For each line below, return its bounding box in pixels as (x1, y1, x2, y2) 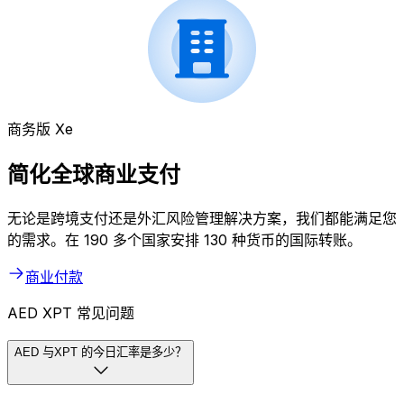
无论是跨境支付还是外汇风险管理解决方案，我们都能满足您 (7, 208, 397, 227)
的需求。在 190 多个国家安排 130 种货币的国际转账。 (7, 230, 362, 249)
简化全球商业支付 (7, 161, 180, 188)
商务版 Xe (7, 120, 73, 139)
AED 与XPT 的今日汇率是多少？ (14, 344, 187, 359)
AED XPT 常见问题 (7, 303, 134, 322)
